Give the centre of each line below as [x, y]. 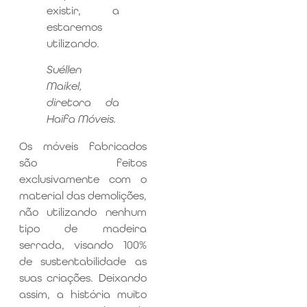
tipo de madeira [83, 229]
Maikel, [64, 86]
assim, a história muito [83, 295]
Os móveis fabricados [83, 147]
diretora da [83, 103]
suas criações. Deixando [83, 278]
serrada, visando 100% [83, 245]
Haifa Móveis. [81, 119]
